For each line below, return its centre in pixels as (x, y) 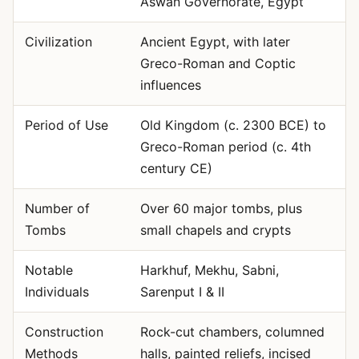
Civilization (58, 42)
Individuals (56, 292)
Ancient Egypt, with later (215, 42)
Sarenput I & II (182, 292)
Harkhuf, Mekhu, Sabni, (209, 270)
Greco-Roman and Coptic (218, 63)
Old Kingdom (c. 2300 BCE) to (233, 125)
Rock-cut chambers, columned (232, 332)
